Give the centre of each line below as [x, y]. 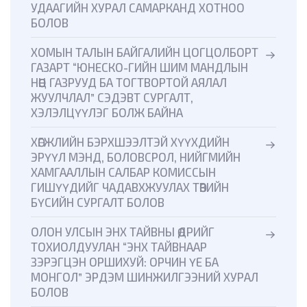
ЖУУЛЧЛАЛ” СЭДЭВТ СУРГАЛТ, [112, 98]
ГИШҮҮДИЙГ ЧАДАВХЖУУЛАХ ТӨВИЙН [130, 187]
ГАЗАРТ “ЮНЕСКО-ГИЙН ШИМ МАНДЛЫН [139, 67]
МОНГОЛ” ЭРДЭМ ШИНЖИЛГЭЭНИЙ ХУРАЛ [145, 277]
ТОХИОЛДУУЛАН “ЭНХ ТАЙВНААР [119, 247]
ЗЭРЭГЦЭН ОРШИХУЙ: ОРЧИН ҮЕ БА [125, 262]
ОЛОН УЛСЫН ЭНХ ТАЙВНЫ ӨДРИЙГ [123, 232]
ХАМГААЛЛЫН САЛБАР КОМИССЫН [123, 172]
